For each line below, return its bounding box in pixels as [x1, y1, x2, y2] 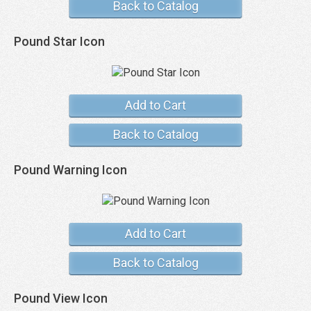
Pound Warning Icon [14, 162, 127, 177]
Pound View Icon [14, 291, 108, 305]
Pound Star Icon [14, 34, 105, 49]
